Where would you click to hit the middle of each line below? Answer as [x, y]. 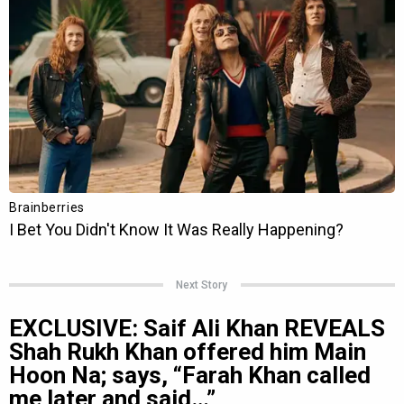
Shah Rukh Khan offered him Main [188, 351]
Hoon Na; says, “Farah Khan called [190, 375]
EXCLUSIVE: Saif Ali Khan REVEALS [197, 328]
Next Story [202, 285]
